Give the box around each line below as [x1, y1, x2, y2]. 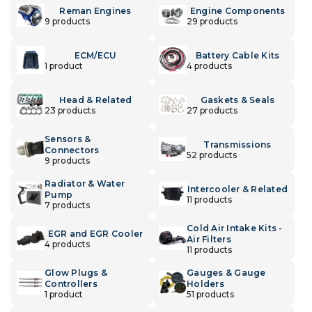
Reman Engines [59, 5, 132, 16]
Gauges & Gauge [187, 267, 266, 278]
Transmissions [203, 139, 272, 150]
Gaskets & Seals [200, 94, 275, 105]
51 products [187, 288, 234, 299]
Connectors [45, 144, 100, 155]
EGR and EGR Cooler [47, 228, 143, 239]
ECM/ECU [74, 49, 117, 61]
